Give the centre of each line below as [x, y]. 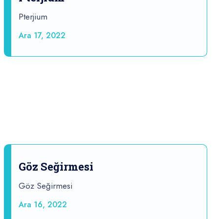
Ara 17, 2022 [42, 36]
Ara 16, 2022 [43, 205]
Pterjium [33, 17]
